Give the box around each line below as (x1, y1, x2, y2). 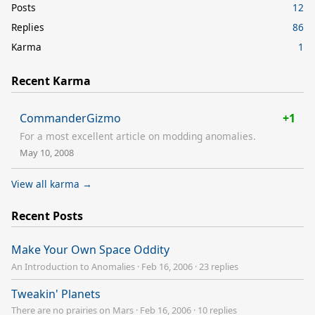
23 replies (199, 259, 238, 273)
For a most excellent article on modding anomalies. (20, 129, 256, 143)
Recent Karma (11, 72, 91, 89)
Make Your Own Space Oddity (11, 242, 169, 258)
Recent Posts (11, 207, 83, 224)
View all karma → (11, 176, 92, 191)
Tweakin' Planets (11, 285, 101, 302)
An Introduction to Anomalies (11, 259, 135, 273)
